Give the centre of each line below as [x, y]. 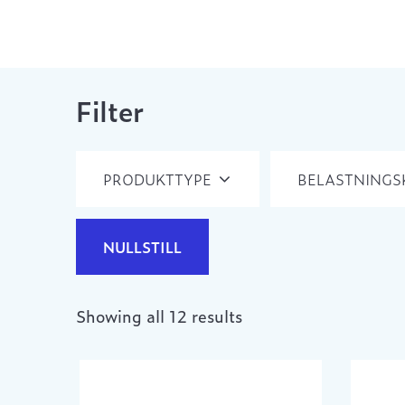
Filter [110, 110]
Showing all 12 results [159, 316]
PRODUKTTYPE [157, 179]
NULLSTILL [142, 247]
